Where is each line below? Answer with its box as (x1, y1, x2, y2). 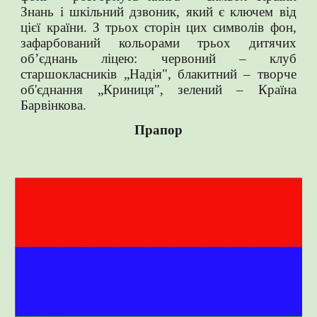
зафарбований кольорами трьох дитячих (21, 35, 296, 50)
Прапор (134, 122, 183, 138)
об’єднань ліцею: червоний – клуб (21, 51, 296, 66)
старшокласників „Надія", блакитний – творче (21, 67, 296, 81)
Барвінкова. (21, 98, 87, 113)
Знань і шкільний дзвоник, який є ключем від (21, 4, 296, 19)
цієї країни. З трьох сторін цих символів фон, (21, 20, 296, 35)
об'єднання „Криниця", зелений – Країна (21, 82, 296, 97)
